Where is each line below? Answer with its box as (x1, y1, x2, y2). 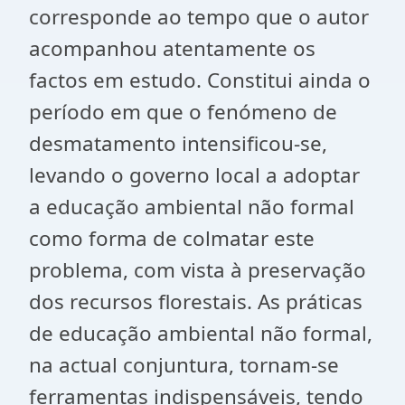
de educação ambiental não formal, (29, 319, 372, 347)
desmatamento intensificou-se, (29, 129, 327, 157)
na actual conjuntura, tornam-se (29, 351, 339, 379)
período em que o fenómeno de (29, 98, 337, 126)
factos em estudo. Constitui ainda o (29, 66, 371, 94)
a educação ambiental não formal (29, 193, 354, 221)
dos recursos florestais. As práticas (29, 287, 363, 316)
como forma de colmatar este (29, 224, 315, 252)
